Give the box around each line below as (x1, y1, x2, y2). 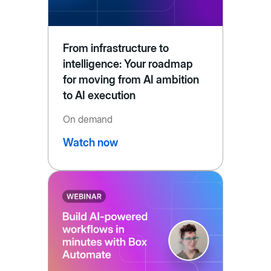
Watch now (62, 135, 118, 149)
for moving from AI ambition (62, 73, 200, 86)
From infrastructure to (62, 41, 169, 54)
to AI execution (62, 88, 135, 102)
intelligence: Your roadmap (62, 57, 194, 70)
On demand (62, 113, 113, 125)
